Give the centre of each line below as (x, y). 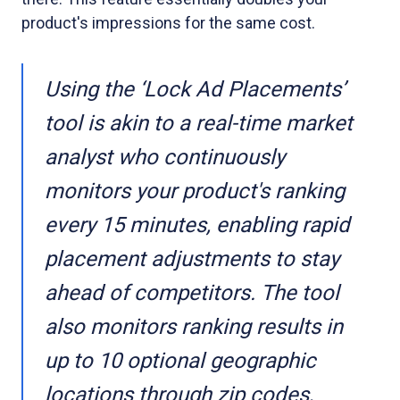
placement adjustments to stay (192, 259)
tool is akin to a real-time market (199, 123)
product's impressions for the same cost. (168, 23)
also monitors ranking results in (194, 327)
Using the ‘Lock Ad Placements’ (195, 89)
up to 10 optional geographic (180, 361)
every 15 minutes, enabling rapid (197, 225)
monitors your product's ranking (195, 191)
